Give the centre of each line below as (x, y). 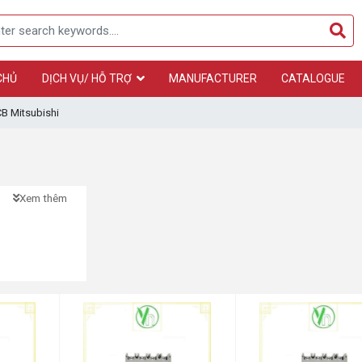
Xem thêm (43, 198)
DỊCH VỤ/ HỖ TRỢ (87, 78)
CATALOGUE (313, 78)
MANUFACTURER (213, 78)
